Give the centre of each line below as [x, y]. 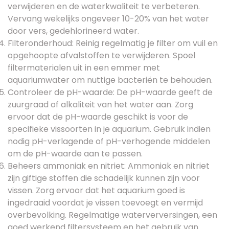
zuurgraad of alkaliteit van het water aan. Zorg [100, 104]
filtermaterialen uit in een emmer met [84, 67]
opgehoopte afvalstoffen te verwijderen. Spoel [101, 55]
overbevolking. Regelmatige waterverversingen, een [112, 215]
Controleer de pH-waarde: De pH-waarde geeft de [110, 92]
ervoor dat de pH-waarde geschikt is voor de [98, 117]
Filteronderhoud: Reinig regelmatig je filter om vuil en [113, 43]
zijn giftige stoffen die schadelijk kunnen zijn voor [104, 178]
